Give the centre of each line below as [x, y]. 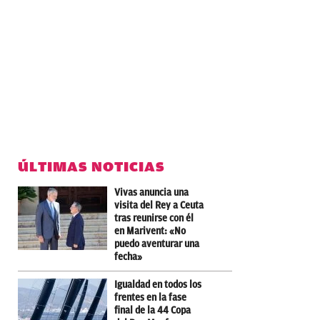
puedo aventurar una [157, 244]
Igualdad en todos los [158, 284]
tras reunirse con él [154, 218]
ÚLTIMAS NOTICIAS [91, 166]
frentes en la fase [150, 297]
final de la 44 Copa [152, 310]
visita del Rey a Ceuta [159, 205]
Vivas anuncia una [151, 192]
